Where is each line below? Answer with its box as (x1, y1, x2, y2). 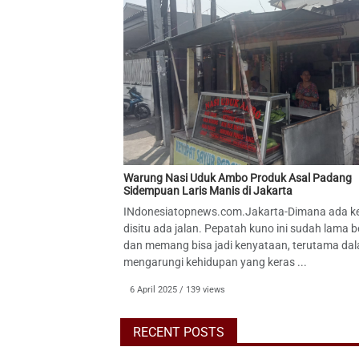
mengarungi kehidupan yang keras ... (123, 255, 307, 268)
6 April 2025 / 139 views (130, 284, 225, 295)
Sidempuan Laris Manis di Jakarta (123, 184, 292, 197)
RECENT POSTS (133, 324, 224, 340)
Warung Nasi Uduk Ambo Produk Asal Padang (123, 171, 352, 184)
